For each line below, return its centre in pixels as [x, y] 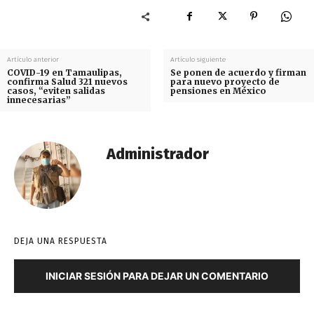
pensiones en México [218, 90]
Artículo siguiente [198, 59]
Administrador [158, 153]
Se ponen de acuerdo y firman [238, 72]
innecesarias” [39, 100]
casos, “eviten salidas [56, 90]
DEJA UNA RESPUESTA [61, 241]
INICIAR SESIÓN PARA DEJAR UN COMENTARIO [157, 275]
